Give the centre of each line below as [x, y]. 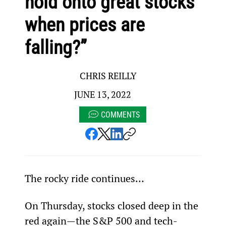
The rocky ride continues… [84, 178]
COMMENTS [121, 115]
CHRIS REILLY [108, 76]
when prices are [84, 25]
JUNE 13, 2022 [103, 95]
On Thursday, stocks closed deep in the [112, 205]
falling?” [55, 48]
